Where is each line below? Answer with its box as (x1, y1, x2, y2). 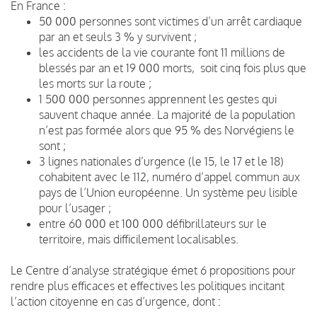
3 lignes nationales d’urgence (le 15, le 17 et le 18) (39, 154, 284, 168)
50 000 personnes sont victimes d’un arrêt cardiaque (39, 13, 302, 28)
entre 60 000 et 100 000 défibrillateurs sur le (39, 216, 267, 231)
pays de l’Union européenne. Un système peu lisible (39, 185, 298, 200)
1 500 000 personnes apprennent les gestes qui (39, 91, 277, 106)
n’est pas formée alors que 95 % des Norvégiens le (39, 122, 294, 137)
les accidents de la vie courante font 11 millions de (39, 45, 285, 59)
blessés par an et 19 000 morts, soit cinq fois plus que (39, 60, 306, 75)
